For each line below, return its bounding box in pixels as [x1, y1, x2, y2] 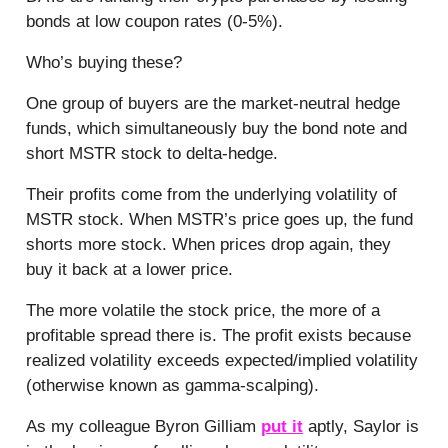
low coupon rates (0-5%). [95, 11, 283, 31]
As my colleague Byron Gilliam [26, 416, 261, 436]
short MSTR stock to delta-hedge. [26, 143, 278, 163]
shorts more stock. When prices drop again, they [26, 234, 391, 254]
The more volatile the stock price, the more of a [26, 300, 380, 320]
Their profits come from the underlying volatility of [26, 184, 397, 204]
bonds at [26, 11, 90, 31]
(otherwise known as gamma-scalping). [26, 375, 319, 395]
